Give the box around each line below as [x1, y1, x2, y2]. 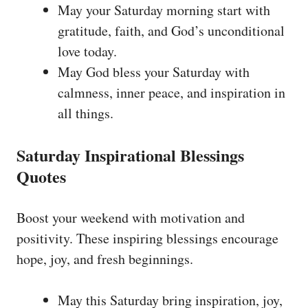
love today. [58, 42, 117, 61]
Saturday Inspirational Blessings [16, 143, 244, 168]
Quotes [16, 164, 66, 189]
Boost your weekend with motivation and [16, 208, 245, 228]
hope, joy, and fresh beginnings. [16, 250, 193, 269]
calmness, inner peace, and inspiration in [58, 83, 285, 102]
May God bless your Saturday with [58, 63, 250, 82]
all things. [58, 104, 113, 123]
